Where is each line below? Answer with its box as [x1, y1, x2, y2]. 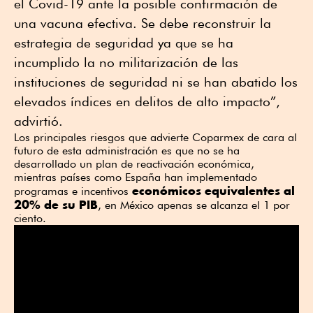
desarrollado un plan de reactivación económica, [14, 157, 254, 171]
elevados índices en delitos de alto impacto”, [14, 94, 280, 110]
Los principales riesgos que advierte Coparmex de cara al [14, 131, 297, 145]
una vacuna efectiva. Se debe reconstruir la [14, 15, 271, 31]
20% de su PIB [14, 197, 98, 212]
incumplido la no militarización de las [14, 54, 238, 71]
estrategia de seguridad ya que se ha [14, 35, 233, 51]
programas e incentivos [14, 184, 132, 198]
